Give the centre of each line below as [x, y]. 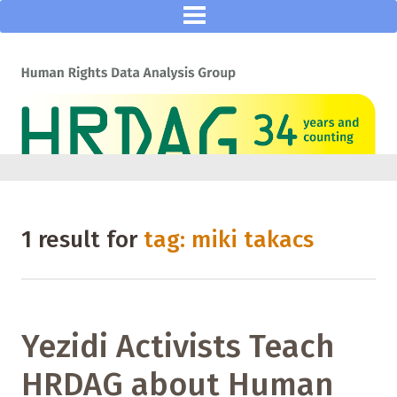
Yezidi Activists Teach [178, 347]
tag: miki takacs [229, 240]
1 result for [82, 240]
